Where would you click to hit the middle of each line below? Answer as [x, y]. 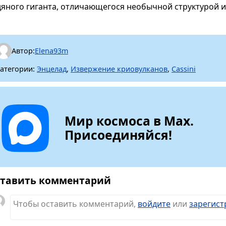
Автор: [23, 51]
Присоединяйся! [119, 135]
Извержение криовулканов [119, 69]
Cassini [184, 69]
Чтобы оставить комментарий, [75, 204]
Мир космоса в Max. [129, 121]
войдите [154, 204]
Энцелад [52, 69]
